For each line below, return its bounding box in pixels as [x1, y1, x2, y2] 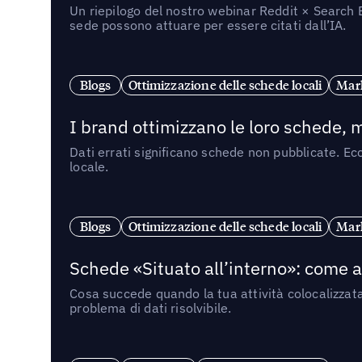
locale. [69, 158, 109, 175]
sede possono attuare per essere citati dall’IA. [69, 16, 347, 33]
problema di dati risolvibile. [69, 299, 232, 316]
